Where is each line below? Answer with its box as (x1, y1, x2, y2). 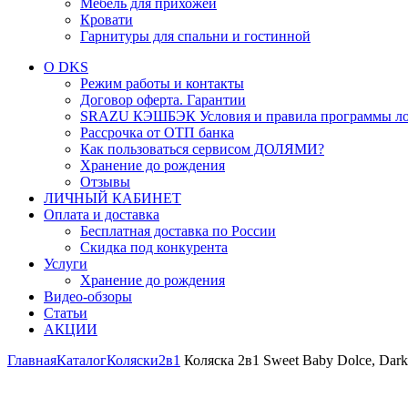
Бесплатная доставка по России (80, 223, 276, 239)
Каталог (56, 352, 107, 368)
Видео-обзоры (44, 289, 132, 304)
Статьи (44, 305, 87, 321)
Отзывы (80, 174, 130, 189)
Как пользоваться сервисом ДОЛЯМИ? (80, 141, 324, 157)
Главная (7, 352, 56, 368)
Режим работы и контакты (80, 76, 244, 91)
